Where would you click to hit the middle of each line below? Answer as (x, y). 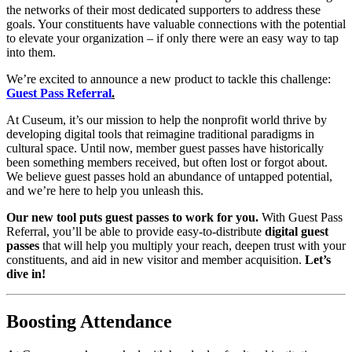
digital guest (297, 232)
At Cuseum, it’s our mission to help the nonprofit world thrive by (167, 120)
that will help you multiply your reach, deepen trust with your (192, 246)
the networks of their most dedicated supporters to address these (163, 10)
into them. (33, 53)
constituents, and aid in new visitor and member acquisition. (156, 260)
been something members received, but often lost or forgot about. (167, 163)
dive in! (26, 274)
